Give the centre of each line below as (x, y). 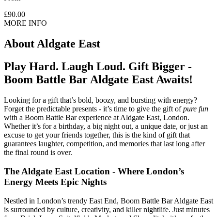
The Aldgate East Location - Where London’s (94, 171)
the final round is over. (38, 153)
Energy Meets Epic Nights (55, 182)
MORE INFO (25, 23)
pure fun (196, 109)
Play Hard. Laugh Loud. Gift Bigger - (98, 67)
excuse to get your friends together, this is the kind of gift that (97, 135)
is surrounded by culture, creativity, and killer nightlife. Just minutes (107, 209)
